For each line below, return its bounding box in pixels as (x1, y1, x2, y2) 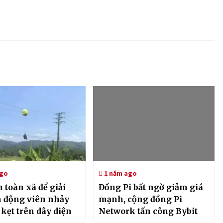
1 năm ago (102, 169, 137, 178)
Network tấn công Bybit (98, 206, 198, 217)
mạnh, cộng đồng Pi (98, 194, 182, 205)
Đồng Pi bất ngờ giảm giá (98, 182, 203, 193)
